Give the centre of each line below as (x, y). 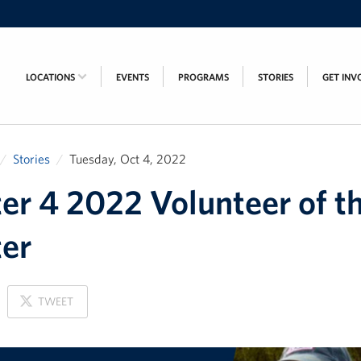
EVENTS (133, 77)
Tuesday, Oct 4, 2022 (128, 159)
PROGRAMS (203, 77)
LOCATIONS (52, 77)
